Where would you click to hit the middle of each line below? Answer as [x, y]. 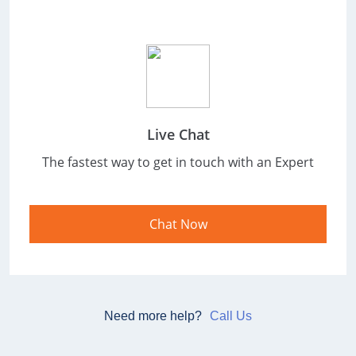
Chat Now [178, 224]
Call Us [231, 316]
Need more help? [153, 316]
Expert [294, 162]
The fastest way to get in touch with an [159, 162]
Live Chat [178, 134]
